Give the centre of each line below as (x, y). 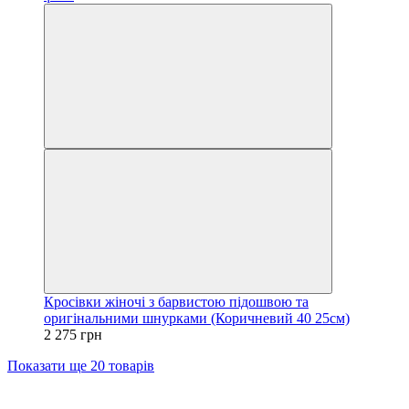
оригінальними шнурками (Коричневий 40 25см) (197, 318)
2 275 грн (73, 334)
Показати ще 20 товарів (81, 365)
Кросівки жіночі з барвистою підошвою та (176, 301)
